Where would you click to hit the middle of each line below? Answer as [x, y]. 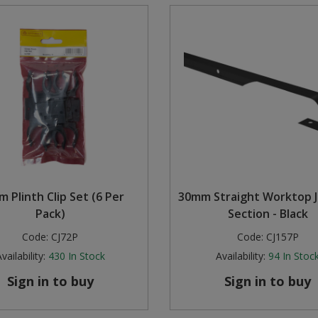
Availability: [241, 256]
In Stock [86, 256]
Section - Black [268, 214]
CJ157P [282, 237]
